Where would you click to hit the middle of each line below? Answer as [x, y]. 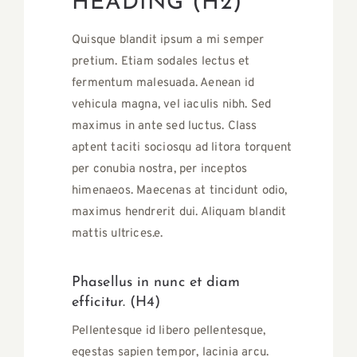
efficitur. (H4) [116, 303]
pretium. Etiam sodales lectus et [161, 62]
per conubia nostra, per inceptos [160, 170]
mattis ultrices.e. [118, 234]
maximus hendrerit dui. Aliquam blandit [179, 213]
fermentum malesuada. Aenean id [163, 84]
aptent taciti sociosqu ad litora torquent [182, 148]
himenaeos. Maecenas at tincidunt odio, [180, 191]
